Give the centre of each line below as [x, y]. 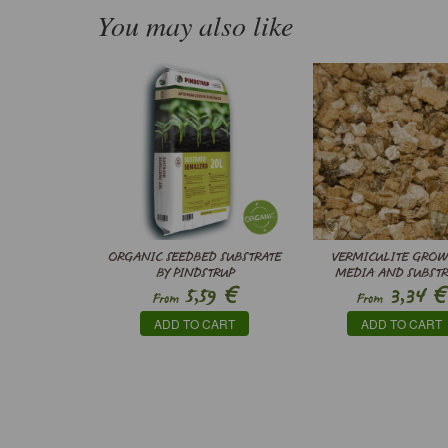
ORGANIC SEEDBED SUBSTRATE [195, 257]
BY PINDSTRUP [194, 273]
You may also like [195, 25]
